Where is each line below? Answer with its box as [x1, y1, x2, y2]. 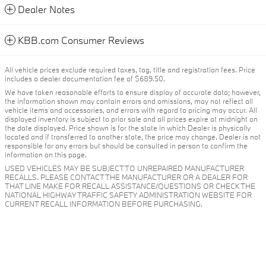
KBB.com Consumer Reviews [18, 33, 144, 46]
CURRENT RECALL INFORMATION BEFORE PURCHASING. [5, 198, 202, 208]
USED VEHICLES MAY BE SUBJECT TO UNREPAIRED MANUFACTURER [5, 163, 244, 173]
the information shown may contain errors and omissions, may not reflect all [5, 96, 253, 106]
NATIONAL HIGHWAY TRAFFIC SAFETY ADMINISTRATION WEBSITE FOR [5, 189, 252, 199]
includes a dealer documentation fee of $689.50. [5, 73, 165, 83]
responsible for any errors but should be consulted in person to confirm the [5, 140, 248, 150]
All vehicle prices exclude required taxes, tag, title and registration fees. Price [5, 64, 255, 74]
